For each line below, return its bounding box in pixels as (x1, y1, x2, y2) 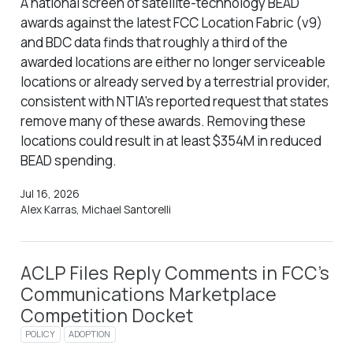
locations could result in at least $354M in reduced (20, 131, 321, 150)
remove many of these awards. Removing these (20, 111, 306, 130)
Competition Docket (20, 303, 193, 328)
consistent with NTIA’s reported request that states (20, 91, 329, 110)
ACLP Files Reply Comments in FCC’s (20, 260, 329, 285)
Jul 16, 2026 (20, 186, 80, 201)
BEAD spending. (20, 150, 117, 169)
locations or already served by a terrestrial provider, (20, 72, 330, 91)
